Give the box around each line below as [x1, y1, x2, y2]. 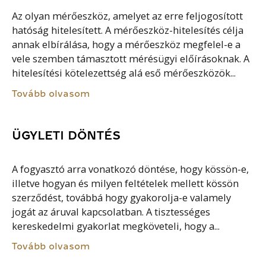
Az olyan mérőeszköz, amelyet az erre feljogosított [12, 9, 243, 23]
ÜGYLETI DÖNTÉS [12, 129, 121, 142]
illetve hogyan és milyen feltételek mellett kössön [12, 176, 239, 190]
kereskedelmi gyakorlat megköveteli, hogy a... [12, 219, 220, 233]
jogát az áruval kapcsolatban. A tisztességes [12, 205, 211, 218]
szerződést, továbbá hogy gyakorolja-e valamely [12, 191, 232, 204]
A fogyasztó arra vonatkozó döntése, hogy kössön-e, [12, 162, 249, 176]
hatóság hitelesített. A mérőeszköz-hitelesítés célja [12, 24, 244, 37]
